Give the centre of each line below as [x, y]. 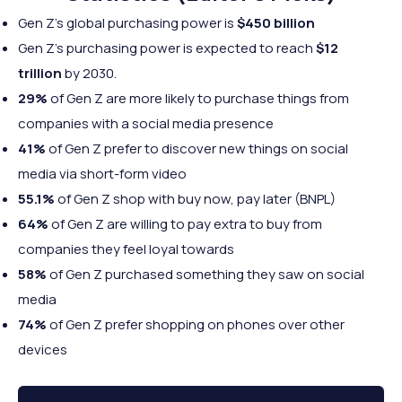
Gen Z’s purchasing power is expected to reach [167, 48]
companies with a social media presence [146, 123]
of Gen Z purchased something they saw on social [205, 274]
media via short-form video [102, 174]
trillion [40, 73]
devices [43, 350]
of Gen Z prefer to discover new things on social [197, 149]
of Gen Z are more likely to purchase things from [198, 98]
